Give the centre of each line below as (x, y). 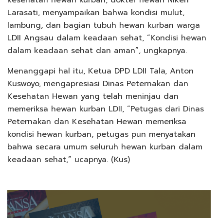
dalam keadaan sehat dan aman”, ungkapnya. (97, 51)
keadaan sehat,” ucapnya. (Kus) (69, 160)
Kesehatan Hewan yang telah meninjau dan (93, 97)
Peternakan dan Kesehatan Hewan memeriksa (97, 122)
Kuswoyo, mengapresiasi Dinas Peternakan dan (98, 84)
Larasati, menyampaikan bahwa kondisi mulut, (96, 13)
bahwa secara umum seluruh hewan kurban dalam (105, 147)
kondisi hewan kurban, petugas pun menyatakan (101, 135)
